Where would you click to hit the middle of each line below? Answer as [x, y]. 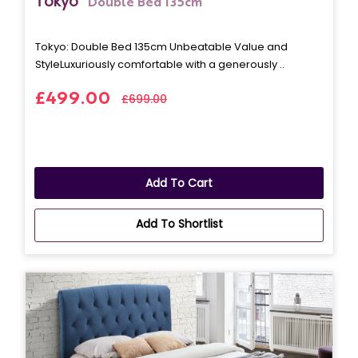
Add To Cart [179, 183]
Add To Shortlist [179, 223]
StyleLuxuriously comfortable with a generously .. [160, 64]
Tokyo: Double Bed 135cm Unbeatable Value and [161, 46]
